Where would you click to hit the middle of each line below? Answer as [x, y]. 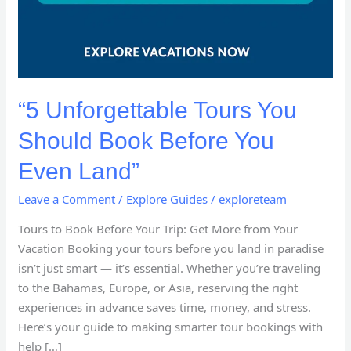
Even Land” [79, 172]
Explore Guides [167, 199]
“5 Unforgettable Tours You [158, 110]
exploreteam [253, 199]
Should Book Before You [147, 141]
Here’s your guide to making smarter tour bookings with [171, 327]
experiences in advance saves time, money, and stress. [165, 308]
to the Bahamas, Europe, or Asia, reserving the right [158, 288]
